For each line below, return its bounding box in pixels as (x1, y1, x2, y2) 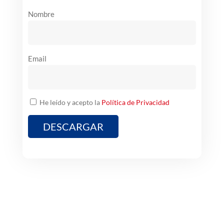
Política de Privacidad (101, 98, 169, 107)
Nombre (27, 9, 54, 19)
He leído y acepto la (39, 98, 101, 107)
